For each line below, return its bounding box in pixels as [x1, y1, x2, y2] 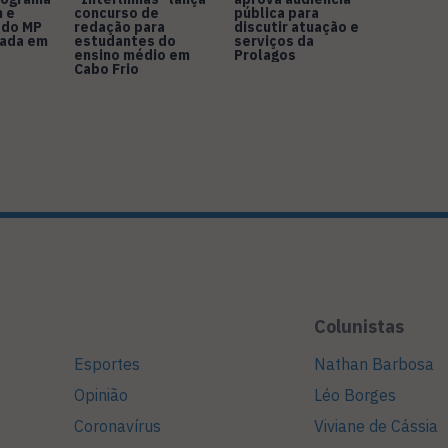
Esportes [74, 354, 140, 375]
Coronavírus [74, 416, 161, 437]
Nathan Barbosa [314, 354, 434, 375]
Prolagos [234, 46, 296, 65]
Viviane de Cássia [314, 416, 438, 437]
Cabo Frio [74, 60, 139, 79]
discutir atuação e [234, 18, 359, 37]
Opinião [74, 385, 128, 406]
